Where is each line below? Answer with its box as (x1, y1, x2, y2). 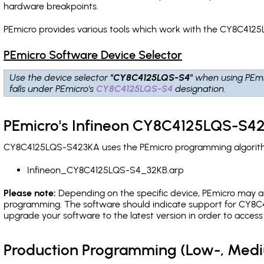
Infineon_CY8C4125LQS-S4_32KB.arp (27, 164, 184, 176)
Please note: (4, 187, 56, 199)
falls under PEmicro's (10, 83, 97, 94)
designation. (173, 83, 226, 94)
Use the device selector (10, 72, 111, 83)
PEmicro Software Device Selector (4, 48, 182, 62)
